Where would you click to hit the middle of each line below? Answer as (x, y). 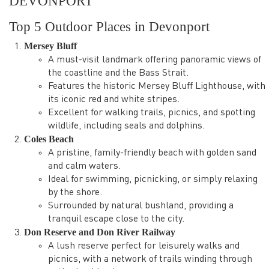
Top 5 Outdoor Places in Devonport (109, 27)
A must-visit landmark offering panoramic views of (155, 60)
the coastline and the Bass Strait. (118, 73)
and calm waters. (84, 166)
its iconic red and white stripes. (114, 100)
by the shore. (75, 193)
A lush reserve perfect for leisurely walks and (144, 246)
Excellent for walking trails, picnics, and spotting (152, 113)
